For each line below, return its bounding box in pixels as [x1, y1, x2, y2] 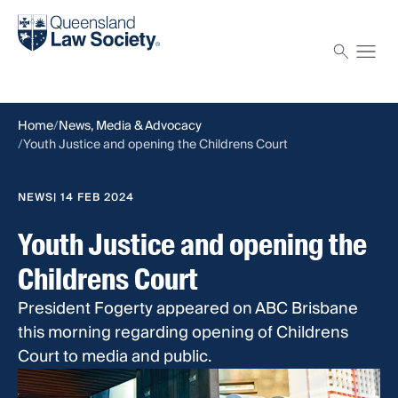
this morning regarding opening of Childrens [18, 319, 348, 347]
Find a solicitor [18, 6, 109, 28]
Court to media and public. [18, 343, 211, 371]
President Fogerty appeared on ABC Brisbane [18, 295, 358, 323]
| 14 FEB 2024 [53, 188, 134, 208]
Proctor [18, 53, 66, 76]
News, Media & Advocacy [59, 115, 202, 138]
